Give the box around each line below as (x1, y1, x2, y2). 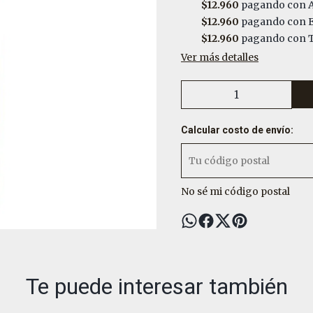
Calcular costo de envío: (181, 124, 293, 136)
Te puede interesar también (25, 273, 288, 300)
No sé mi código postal (181, 185, 290, 198)
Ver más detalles (181, 51, 259, 64)
